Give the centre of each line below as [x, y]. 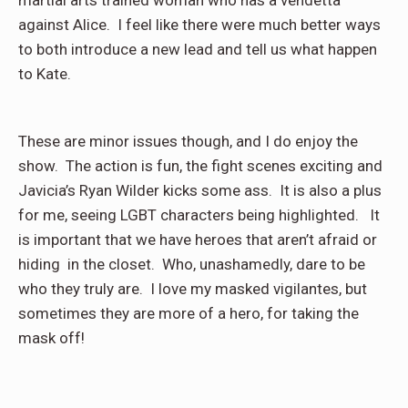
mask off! [51, 338]
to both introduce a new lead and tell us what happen [198, 50]
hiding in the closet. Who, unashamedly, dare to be [192, 265]
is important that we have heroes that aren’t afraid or [198, 240]
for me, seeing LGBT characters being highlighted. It [199, 215]
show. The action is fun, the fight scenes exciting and [200, 166]
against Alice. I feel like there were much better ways [199, 25]
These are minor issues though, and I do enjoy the [188, 142]
